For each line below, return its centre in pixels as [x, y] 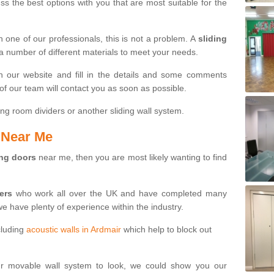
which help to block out [166, 229]
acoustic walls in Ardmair [74, 229]
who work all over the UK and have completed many [119, 193]
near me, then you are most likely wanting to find [131, 157]
